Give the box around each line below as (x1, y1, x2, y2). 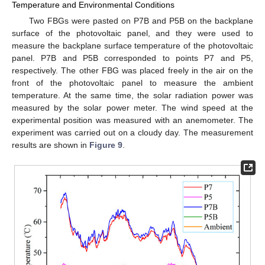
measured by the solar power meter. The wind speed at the (12, 103, 253, 113)
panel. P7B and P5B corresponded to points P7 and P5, (12, 53, 253, 63)
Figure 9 (89, 140, 122, 150)
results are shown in (12, 140, 89, 150)
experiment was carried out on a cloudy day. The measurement (12, 128, 253, 138)
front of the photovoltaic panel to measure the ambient (12, 78, 253, 88)
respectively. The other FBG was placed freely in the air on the (12, 66, 253, 76)
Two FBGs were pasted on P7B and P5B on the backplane (28, 16, 253, 26)
